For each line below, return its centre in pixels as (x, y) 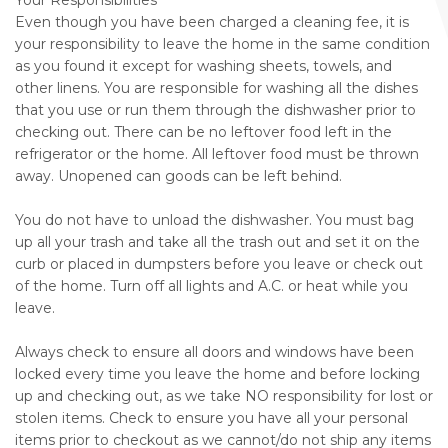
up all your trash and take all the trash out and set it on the (217, 242)
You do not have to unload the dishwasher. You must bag (214, 220)
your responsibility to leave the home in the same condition (222, 44)
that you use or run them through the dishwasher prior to (215, 110)
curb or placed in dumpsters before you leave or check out (219, 264)
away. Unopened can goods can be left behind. (178, 176)
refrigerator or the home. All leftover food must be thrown (217, 154)
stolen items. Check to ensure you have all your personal (211, 418)
